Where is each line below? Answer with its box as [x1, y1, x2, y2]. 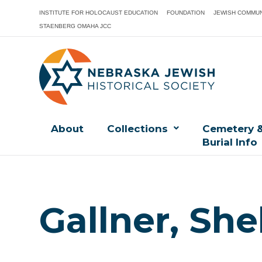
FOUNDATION [167, 9, 205, 16]
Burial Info [202, 136, 258, 149]
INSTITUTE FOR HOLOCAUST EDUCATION [39, 9, 158, 16]
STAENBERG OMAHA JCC [39, 23, 112, 29]
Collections [107, 123, 168, 135]
